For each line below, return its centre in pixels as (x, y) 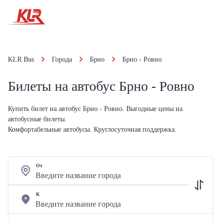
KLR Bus (21, 59)
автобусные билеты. (37, 119)
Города (62, 59)
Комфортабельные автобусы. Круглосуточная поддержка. (92, 129)
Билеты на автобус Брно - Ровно (101, 86)
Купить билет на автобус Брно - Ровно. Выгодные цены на (95, 109)
